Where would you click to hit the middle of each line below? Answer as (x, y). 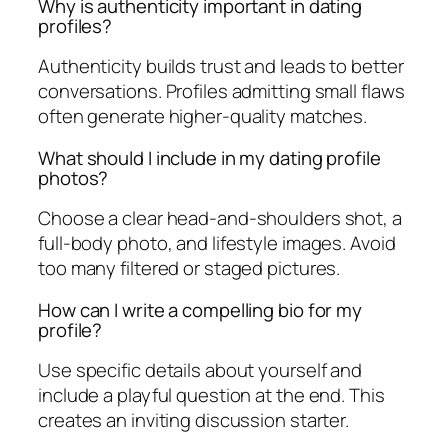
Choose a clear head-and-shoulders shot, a (220, 218)
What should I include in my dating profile (209, 157)
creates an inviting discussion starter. (194, 420)
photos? (73, 177)
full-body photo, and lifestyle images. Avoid (217, 243)
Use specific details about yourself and (200, 370)
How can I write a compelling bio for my (200, 309)
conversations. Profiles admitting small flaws (221, 91)
